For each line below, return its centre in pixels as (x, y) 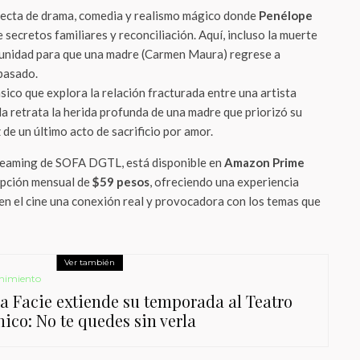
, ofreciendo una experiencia (224, 182)
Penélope (286, 15)
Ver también (90, 262)
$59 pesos (121, 182)
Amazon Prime (264, 162)
